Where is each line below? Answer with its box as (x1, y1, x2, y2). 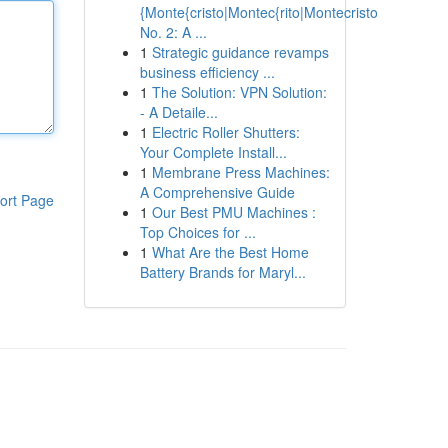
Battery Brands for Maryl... (139, 262, 306, 282)
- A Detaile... (139, 102, 218, 122)
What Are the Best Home (151, 242, 309, 262)
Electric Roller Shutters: (151, 122, 300, 142)
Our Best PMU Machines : (151, 202, 316, 222)
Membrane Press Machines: (151, 162, 330, 182)
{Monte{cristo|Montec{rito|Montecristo (139, 2, 378, 22)
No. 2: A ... (139, 22, 207, 42)
